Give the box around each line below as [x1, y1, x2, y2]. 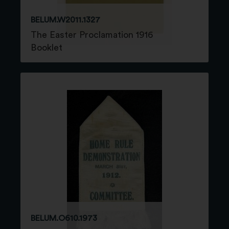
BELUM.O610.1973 [31, 214, 97, 222]
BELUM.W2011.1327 [31, 15, 100, 24]
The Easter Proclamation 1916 [31, 30, 153, 39]
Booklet [31, 42, 62, 52]
